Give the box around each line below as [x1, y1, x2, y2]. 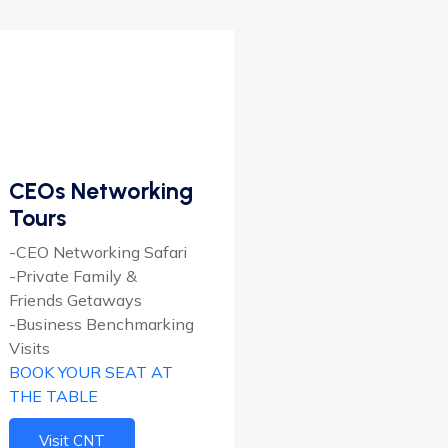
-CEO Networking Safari [9, 241, 187, 262]
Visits [9, 337, 50, 358]
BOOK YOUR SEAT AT [9, 361, 173, 382]
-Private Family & [9, 265, 137, 286]
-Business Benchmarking [9, 313, 194, 334]
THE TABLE [9, 385, 98, 406]
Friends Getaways [9, 289, 142, 310]
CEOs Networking [9, 176, 193, 205]
